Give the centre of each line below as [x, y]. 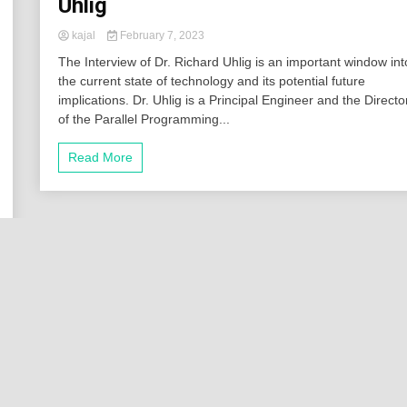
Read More [101, 158]
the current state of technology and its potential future [212, 81]
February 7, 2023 [160, 36]
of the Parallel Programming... [144, 119]
